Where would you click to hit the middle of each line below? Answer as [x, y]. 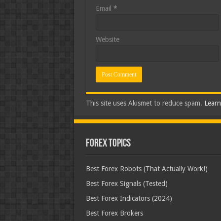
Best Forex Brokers [114, 213]
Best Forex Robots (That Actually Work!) [147, 169]
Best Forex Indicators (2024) [129, 198]
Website [107, 39]
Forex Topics [108, 144]
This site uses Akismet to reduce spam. [145, 103]
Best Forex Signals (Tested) [127, 184]
